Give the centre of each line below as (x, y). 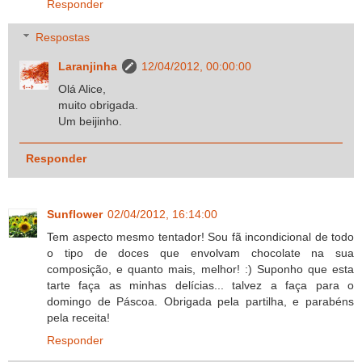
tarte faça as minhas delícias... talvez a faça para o (200, 286)
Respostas (63, 38)
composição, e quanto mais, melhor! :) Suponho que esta (200, 269)
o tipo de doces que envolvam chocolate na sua (200, 253)
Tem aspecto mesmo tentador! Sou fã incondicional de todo (200, 237)
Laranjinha (88, 67)
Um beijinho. (90, 122)
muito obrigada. (99, 105)
